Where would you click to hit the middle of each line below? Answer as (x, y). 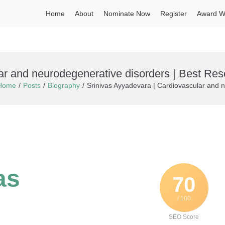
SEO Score (184, 217)
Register (174, 14)
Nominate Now (127, 14)
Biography (64, 85)
